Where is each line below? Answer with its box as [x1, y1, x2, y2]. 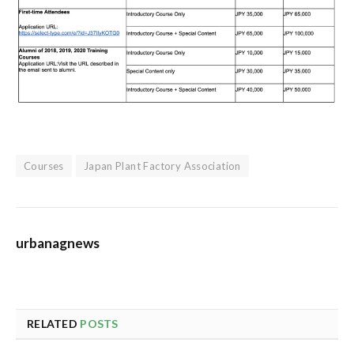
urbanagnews [16, 234, 100, 251]
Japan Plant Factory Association [83, 159, 241, 172]
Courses [24, 159, 64, 172]
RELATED [27, 316, 81, 330]
